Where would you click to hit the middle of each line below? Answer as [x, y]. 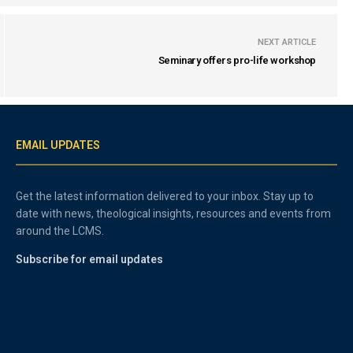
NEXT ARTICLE [287, 42]
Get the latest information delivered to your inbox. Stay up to [165, 196]
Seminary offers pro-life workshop [237, 60]
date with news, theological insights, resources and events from [174, 214]
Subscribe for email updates [89, 259]
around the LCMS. [60, 231]
